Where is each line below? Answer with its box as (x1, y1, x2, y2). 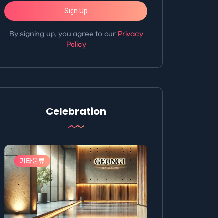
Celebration (46, 104, 106, 118)
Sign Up (64, 7, 88, 15)
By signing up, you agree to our (9, 30, 118, 37)
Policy (66, 40, 86, 48)
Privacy (117, 30, 143, 37)
